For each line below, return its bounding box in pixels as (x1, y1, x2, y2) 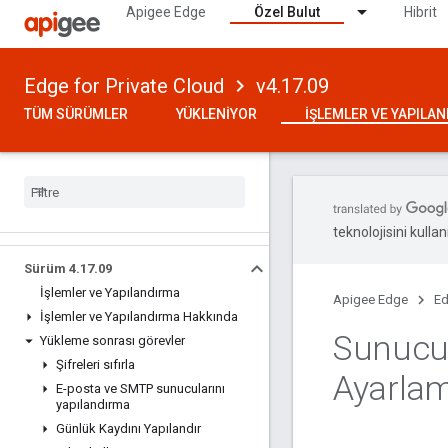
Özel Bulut (254, 4, 320, 20)
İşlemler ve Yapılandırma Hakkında (40, 309, 238, 324)
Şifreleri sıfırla (56, 357, 135, 372)
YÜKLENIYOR (176, 106, 257, 122)
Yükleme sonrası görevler (40, 333, 185, 348)
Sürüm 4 (24, 261, 76, 276)
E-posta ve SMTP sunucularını (56, 381, 225, 396)
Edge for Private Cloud (24, 74, 224, 98)
